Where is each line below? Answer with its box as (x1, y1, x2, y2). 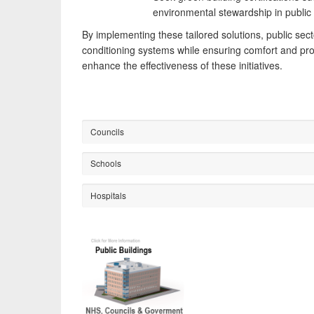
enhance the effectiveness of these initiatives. (82, 58, 282, 72)
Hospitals (90, 189, 126, 201)
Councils (90, 125, 124, 137)
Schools (90, 157, 121, 170)
